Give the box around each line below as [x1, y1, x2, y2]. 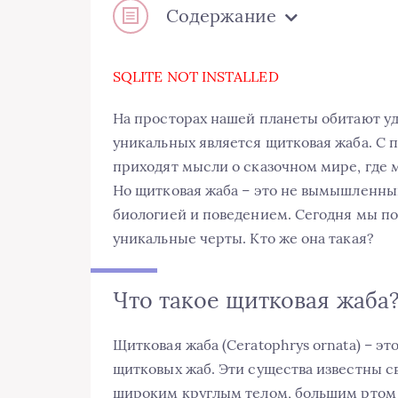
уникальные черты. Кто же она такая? [113, 228, 374, 247]
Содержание [166, 4, 276, 28]
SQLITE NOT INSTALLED [113, 67, 279, 85]
